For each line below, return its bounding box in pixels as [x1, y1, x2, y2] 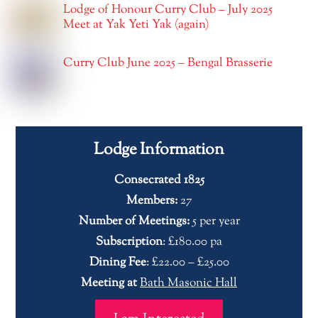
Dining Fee [89, 253, 146, 271]
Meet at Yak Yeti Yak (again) [63, 16, 210, 34]
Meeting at [81, 274, 137, 292]
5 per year [192, 212, 240, 230]
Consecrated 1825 [114, 171, 204, 189]
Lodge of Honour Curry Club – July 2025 [63, 1, 273, 19]
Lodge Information [94, 138, 224, 162]
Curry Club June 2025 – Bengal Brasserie [63, 55, 273, 72]
